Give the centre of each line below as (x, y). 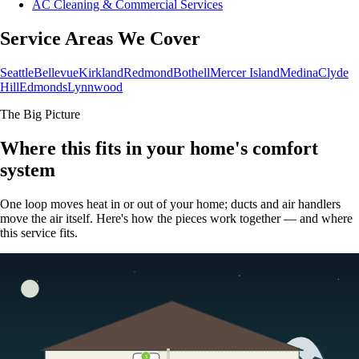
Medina (299, 72)
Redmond (148, 72)
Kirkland (101, 72)
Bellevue (56, 72)
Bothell (192, 72)
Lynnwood (95, 87)
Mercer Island (245, 72)
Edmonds (43, 87)
